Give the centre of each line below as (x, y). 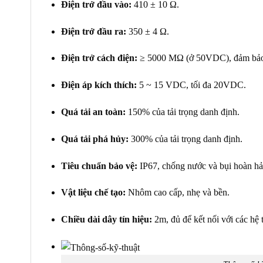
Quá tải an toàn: (93, 112)
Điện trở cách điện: (99, 58)
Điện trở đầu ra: (93, 31)
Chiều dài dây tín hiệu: (106, 220)
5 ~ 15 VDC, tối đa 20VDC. (191, 85)
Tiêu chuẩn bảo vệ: (99, 166)
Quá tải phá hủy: (95, 139)
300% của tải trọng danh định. (185, 139)
